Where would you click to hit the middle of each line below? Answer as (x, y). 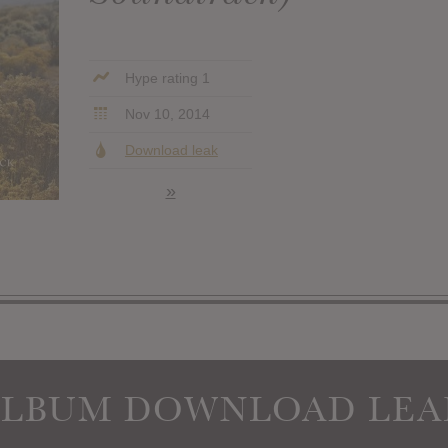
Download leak (171, 149)
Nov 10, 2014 (165, 113)
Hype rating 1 (165, 77)
